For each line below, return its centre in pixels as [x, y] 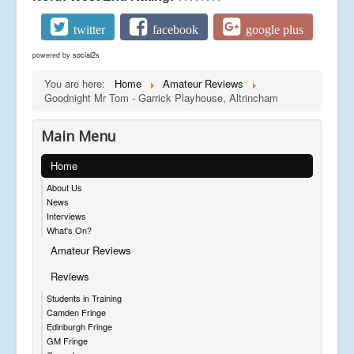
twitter [90, 30]
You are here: [78, 83]
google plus [274, 30]
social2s [86, 55]
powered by [53, 55]
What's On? [69, 230]
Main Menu [79, 136]
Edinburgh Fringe [79, 326]
